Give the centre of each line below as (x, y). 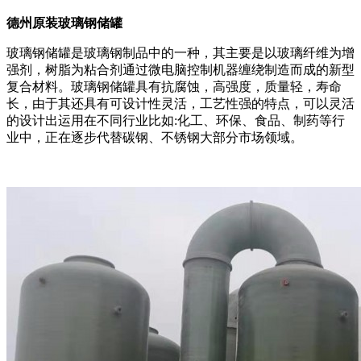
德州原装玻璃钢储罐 (64, 23)
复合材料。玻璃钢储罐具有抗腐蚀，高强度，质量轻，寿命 (174, 86)
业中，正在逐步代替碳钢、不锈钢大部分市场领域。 (155, 137)
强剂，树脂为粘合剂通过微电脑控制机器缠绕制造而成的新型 (180, 69)
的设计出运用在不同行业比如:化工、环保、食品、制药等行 (176, 120)
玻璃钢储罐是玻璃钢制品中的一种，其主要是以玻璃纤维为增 (180, 52)
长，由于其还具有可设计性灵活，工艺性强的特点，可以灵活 (180, 103)
